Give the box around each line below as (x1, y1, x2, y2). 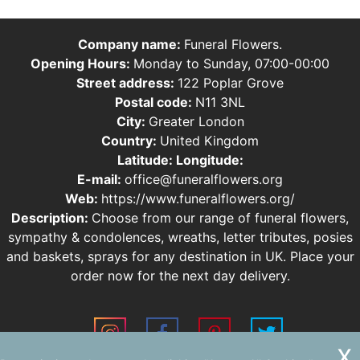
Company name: (78, 35, 184, 52)
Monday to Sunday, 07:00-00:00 (133, 55, 329, 72)
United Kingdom (160, 132, 259, 149)
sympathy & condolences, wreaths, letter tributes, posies (7, 228, 353, 245)
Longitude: (175, 151, 243, 168)
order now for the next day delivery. (70, 267, 290, 284)
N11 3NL (195, 93, 245, 110)
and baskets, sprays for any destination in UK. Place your (6, 247, 354, 264)
